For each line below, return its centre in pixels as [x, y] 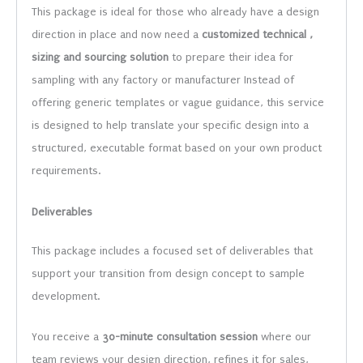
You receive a [67, 336]
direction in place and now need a [117, 35]
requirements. [66, 171]
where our [285, 336]
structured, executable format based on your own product [177, 148]
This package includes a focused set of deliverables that [173, 250]
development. [66, 296]
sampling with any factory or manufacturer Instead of [163, 80]
